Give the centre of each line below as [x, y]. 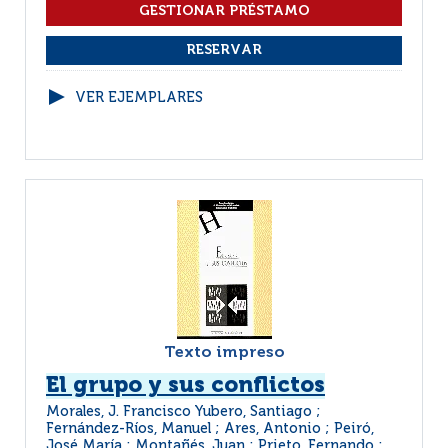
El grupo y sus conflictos [185, 386]
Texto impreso [224, 353]
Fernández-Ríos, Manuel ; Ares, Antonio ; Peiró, [210, 429]
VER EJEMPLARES [139, 98]
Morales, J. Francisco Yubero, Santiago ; [183, 412]
